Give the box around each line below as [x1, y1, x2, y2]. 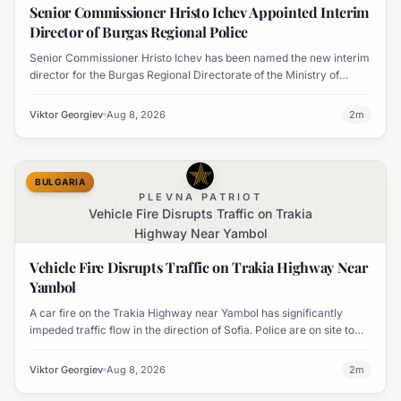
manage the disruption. [30, 340, 145, 354]
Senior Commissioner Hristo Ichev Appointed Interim [30, 3, 369, 22]
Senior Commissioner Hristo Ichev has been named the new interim [30, 51, 370, 65]
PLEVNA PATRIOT [138, 191, 263, 204]
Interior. [30, 85, 68, 99]
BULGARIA [35, 176, 85, 188]
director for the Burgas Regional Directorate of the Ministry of [30, 68, 339, 82]
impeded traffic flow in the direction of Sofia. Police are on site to [30, 323, 354, 337]
